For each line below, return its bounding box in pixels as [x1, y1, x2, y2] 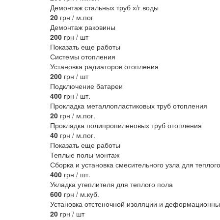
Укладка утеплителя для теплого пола [50, 179, 173, 190]
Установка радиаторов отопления [50, 61, 159, 72]
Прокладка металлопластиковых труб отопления [50, 101, 207, 111]
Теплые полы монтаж [50, 150, 119, 160]
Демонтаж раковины [50, 22, 115, 32]
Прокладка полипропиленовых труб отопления [50, 120, 202, 131]
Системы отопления [50, 52, 115, 62]
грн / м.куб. [62, 189, 99, 199]
